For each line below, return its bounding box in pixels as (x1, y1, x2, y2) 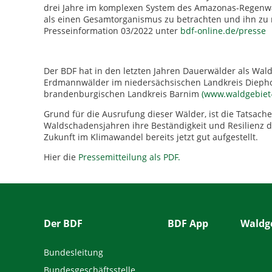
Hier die (44, 151, 78, 163)
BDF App (167, 217, 208, 230)
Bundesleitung (44, 246, 103, 258)
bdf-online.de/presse (180, 25, 266, 36)
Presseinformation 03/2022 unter (44, 25, 180, 36)
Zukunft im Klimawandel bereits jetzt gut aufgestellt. (44, 131, 258, 143)
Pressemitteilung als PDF (78, 151, 178, 163)
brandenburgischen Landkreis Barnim (44, 88, 202, 100)
